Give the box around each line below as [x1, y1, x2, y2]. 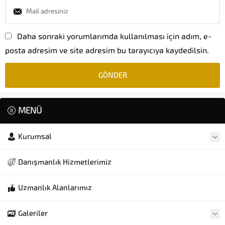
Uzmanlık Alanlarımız [18, 183, 92, 192]
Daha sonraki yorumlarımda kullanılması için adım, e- [17, 31, 211, 41]
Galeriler [18, 208, 48, 218]
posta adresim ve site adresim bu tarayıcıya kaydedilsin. [5, 45, 209, 55]
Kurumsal [18, 132, 52, 141]
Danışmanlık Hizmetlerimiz [18, 157, 111, 167]
